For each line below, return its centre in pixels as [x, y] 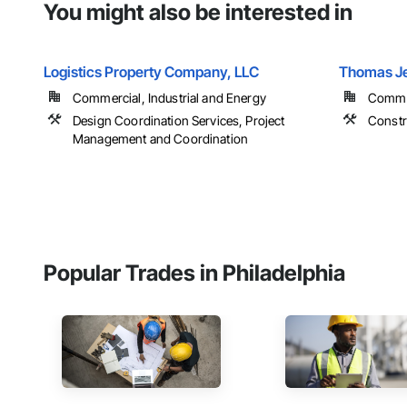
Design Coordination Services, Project [179, 121]
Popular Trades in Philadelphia [194, 273]
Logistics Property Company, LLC [151, 72]
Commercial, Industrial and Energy [169, 98]
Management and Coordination [161, 139]
